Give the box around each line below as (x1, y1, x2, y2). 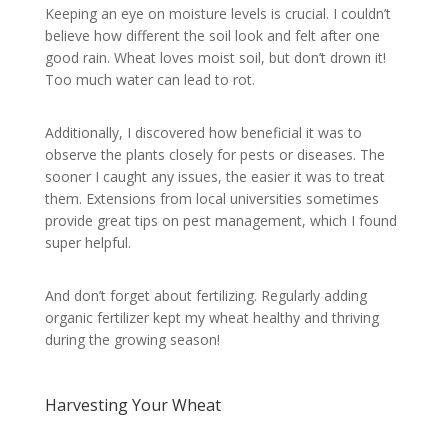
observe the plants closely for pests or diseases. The (44, 144, 385, 164)
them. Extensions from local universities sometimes (44, 188, 379, 208)
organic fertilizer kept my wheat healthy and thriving (44, 307, 379, 327)
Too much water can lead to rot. (44, 69, 255, 89)
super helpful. (44, 232, 131, 252)
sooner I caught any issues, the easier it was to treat (44, 166, 385, 186)
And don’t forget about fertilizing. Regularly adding (44, 285, 367, 305)
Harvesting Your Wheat (44, 393, 221, 416)
